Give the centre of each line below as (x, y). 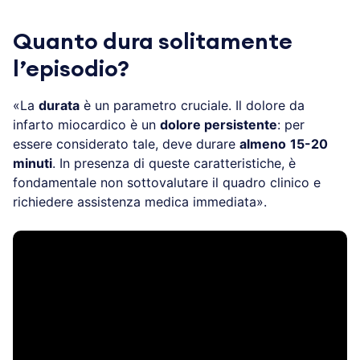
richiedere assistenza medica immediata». (140, 201)
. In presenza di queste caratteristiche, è (174, 163)
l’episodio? (71, 69)
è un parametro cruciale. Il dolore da (192, 105)
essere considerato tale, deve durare (126, 143)
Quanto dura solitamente (153, 41)
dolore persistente (219, 124)
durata (59, 105)
